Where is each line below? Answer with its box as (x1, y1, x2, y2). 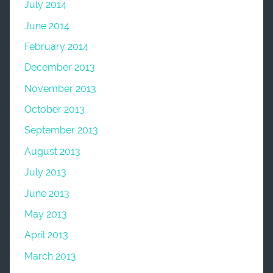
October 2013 (24, 104, 85, 116)
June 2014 (24, 19, 69, 32)
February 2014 (24, 40, 88, 52)
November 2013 (24, 82, 96, 94)
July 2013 (24, 166, 66, 179)
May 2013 (24, 208, 67, 220)
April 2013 (24, 229, 68, 241)
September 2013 (24, 124, 98, 136)
